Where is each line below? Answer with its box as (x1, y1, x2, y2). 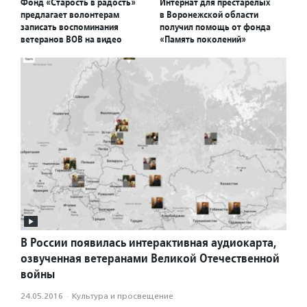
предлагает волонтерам (21, 8, 119, 21)
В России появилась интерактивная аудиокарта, (21, 234, 277, 251)
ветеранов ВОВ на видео (21, 32, 122, 45)
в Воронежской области (160, 8, 258, 21)
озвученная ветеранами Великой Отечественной (21, 250, 280, 267)
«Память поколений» (160, 32, 246, 45)
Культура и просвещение (72, 291, 173, 302)
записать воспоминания (21, 20, 119, 33)
